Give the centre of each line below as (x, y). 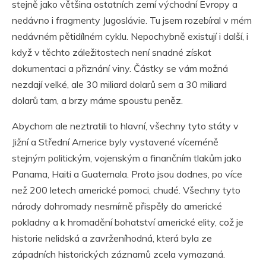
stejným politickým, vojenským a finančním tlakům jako (127, 158)
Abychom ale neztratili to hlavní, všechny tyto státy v (125, 126)
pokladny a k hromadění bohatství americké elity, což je (128, 222)
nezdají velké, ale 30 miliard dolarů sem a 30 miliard (119, 84)
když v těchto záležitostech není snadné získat (112, 52)
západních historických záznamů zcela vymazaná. (118, 254)
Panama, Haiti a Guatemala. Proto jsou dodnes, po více (127, 174)
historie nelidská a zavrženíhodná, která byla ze (112, 238)
